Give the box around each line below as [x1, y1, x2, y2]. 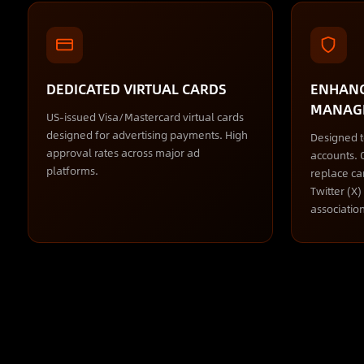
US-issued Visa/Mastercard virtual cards [45, 108, 244, 125]
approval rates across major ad [45, 144, 200, 161]
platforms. [45, 162, 98, 179]
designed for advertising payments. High [45, 126, 248, 143]
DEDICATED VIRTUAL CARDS [45, 77, 227, 99]
